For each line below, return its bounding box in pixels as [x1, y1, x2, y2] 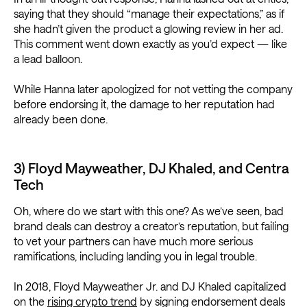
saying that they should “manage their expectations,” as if [14, 7, 284, 21]
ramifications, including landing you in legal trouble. [14, 249, 257, 263]
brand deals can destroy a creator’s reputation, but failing [14, 219, 288, 233]
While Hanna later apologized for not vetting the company [14, 82, 293, 96]
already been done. [14, 112, 108, 126]
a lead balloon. [14, 52, 82, 66]
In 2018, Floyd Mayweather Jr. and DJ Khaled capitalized [14, 280, 286, 293]
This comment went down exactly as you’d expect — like [14, 37, 287, 51]
